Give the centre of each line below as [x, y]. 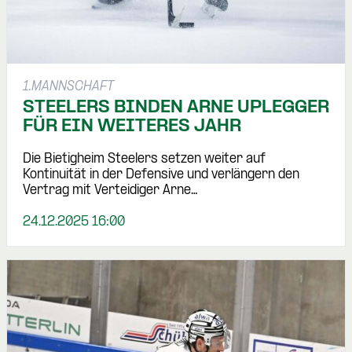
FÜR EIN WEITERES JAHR [132, 127]
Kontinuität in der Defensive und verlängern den [161, 175]
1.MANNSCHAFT [68, 87]
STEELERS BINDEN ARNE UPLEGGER [176, 108]
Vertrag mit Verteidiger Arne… [110, 191]
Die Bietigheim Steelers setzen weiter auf [144, 159]
